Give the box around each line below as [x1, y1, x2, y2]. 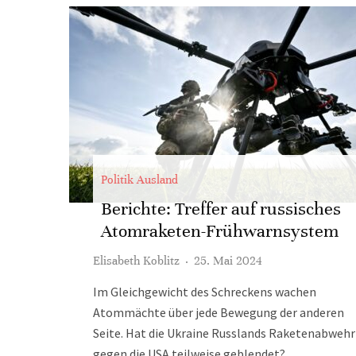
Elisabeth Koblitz [93, 253, 180, 268]
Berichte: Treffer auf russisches [101, 198, 341, 219]
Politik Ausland [101, 172, 178, 187]
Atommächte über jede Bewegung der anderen [93, 304, 344, 320]
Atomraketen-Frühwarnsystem [101, 220, 339, 242]
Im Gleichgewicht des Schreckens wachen [93, 284, 316, 300]
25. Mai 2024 [194, 253, 262, 268]
